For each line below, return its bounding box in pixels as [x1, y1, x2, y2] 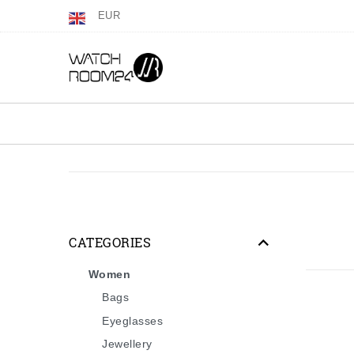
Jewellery [102, 337, 153, 351]
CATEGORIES [69, 233, 151, 250]
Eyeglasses [102, 314, 163, 327]
